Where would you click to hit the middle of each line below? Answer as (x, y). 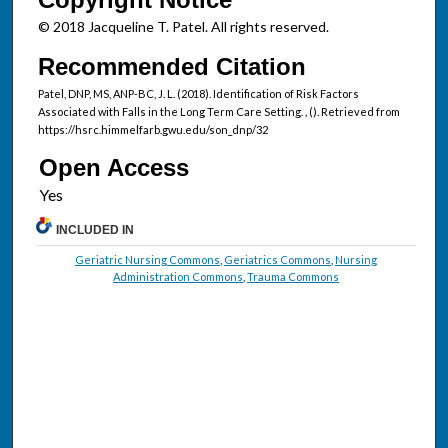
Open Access (113, 167)
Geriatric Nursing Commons (148, 259)
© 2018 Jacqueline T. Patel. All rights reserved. (183, 27)
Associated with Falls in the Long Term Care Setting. (171, 111)
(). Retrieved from (354, 111)
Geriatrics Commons (278, 259)
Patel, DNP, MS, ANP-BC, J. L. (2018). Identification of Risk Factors (198, 93)
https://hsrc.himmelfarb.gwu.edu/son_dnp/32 (152, 129)
